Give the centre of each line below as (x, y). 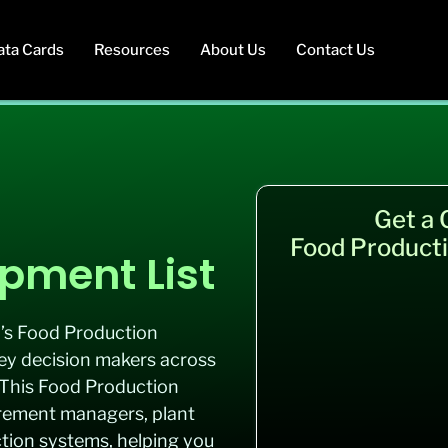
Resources (131, 50)
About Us (232, 50)
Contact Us (335, 50)
